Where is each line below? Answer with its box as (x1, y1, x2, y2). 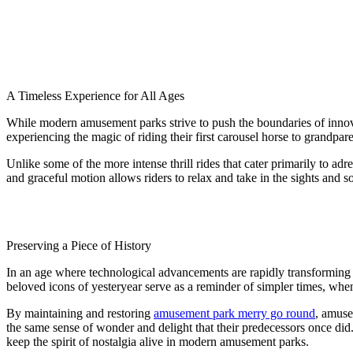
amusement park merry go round (154, 306, 315, 320)
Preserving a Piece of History (6, 238, 151, 252)
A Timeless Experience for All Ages (6, 88, 184, 102)
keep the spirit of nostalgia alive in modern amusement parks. (6, 334, 309, 348)
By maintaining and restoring (6, 306, 154, 320)
